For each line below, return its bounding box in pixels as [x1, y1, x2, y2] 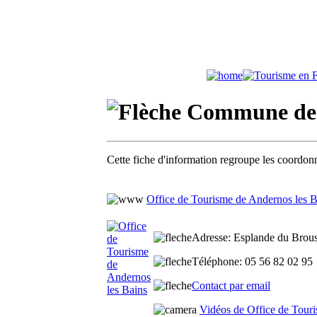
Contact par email [192, 279, 270, 292]
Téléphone [192, 255, 239, 267]
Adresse [192, 231, 228, 243]
